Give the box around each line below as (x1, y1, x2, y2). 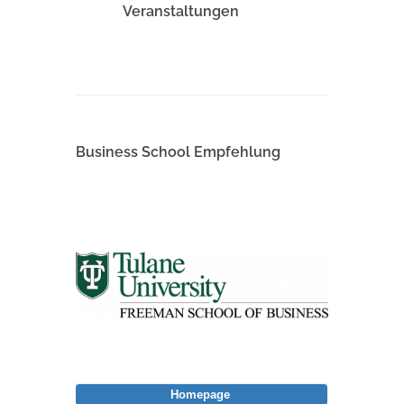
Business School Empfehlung (76, 143, 280, 161)
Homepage (170, 388, 230, 402)
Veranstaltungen (122, 3, 239, 21)
